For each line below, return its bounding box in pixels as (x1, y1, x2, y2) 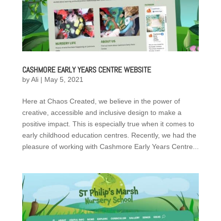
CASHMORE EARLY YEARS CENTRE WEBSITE (22, 64, 151, 75)
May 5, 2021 (44, 75, 83, 83)
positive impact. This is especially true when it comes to (22, 119, 194, 128)
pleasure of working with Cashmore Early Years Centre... (22, 142, 199, 150)
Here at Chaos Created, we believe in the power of (22, 97, 180, 105)
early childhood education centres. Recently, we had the (22, 131, 196, 139)
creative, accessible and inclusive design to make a (22, 108, 182, 116)
